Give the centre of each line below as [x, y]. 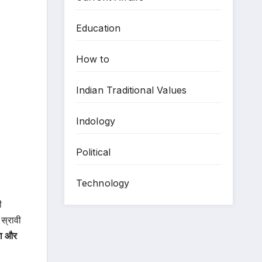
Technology [103, 183]
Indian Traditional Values [131, 90]
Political [93, 152]
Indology [96, 121]
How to [92, 59]
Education [98, 28]
